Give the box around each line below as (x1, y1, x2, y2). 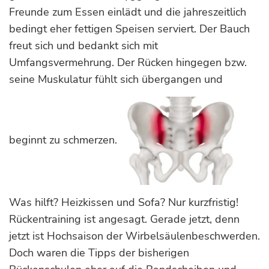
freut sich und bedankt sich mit (9, 38, 158, 53)
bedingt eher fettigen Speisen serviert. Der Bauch (9, 22, 250, 36)
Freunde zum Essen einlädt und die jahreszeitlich (9, 5, 246, 19)
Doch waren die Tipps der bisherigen (9, 246, 189, 260)
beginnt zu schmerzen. (9, 132, 120, 147)
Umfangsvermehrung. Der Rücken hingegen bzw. (9, 55, 247, 70)
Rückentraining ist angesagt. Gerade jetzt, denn (9, 212, 240, 226)
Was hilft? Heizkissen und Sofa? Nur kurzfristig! (9, 195, 238, 210)
